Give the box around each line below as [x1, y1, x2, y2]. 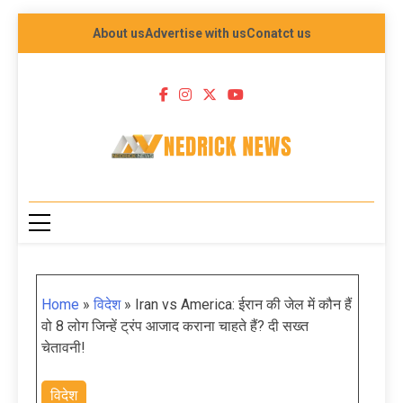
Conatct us [246, 26, 311, 40]
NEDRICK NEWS [112, 172, 371, 214]
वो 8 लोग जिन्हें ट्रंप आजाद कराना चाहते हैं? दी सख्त [41, 318, 309, 336]
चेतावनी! [41, 339, 85, 357]
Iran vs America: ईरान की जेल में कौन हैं [135, 296, 352, 314]
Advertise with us [144, 26, 246, 40]
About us [92, 26, 145, 40]
